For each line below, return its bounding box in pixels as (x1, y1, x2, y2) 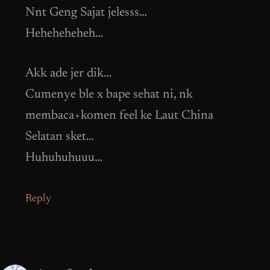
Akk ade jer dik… (25, 67, 111, 81)
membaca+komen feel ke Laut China (25, 110, 213, 123)
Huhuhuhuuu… (25, 152, 102, 165)
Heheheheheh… (25, 27, 103, 40)
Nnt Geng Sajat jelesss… (25, 6, 147, 19)
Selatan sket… (25, 131, 94, 144)
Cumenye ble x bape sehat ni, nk (25, 89, 193, 102)
